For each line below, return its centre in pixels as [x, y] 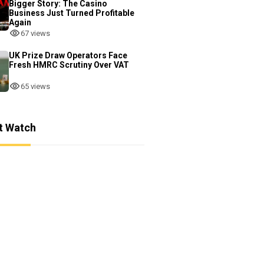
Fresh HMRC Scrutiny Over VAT [69, 65]
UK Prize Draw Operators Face [68, 55]
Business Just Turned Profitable [72, 13]
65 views [35, 86]
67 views [35, 33]
